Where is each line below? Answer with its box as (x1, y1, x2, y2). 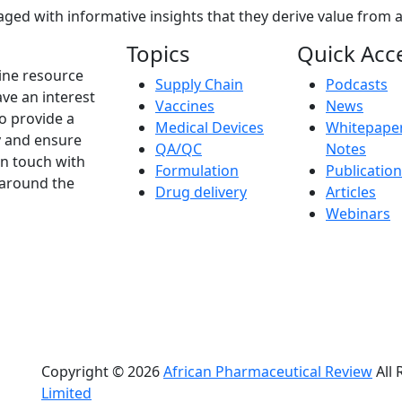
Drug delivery (155, 181, 247, 202)
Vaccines (155, 95, 214, 116)
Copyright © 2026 (41, 361, 163, 381)
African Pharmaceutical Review (163, 361, 372, 381)
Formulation (155, 160, 239, 180)
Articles (326, 181, 376, 202)
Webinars (326, 203, 390, 223)
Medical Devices (155, 117, 264, 137)
